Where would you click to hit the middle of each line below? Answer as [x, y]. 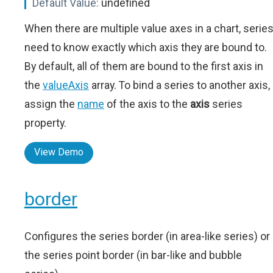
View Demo [59, 152]
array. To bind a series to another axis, [179, 85]
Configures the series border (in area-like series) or [147, 236]
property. [45, 123]
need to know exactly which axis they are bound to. [146, 48]
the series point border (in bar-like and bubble [133, 255]
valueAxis [66, 85]
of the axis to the [147, 104]
